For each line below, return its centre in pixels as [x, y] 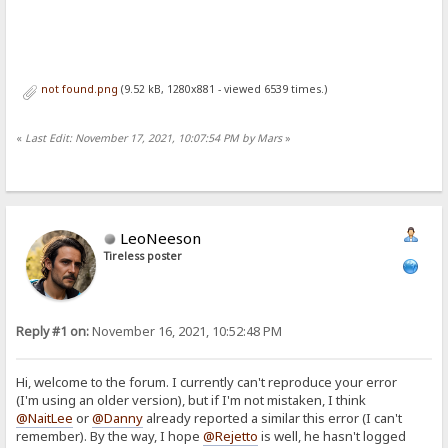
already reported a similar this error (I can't [273, 417]
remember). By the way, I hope [110, 435]
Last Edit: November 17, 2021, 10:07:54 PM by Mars [154, 138]
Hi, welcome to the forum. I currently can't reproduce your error [207, 381]
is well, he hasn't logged [332, 435]
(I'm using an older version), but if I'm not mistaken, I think [191, 399]
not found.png [77, 88]
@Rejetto [231, 435]
